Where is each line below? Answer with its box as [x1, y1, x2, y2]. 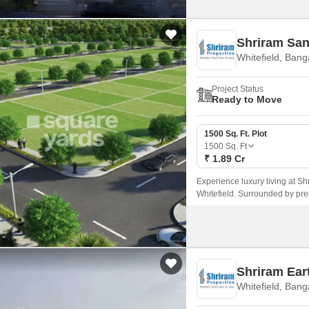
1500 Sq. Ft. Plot [204, 129, 267, 139]
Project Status [212, 84, 263, 94]
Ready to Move [212, 94, 282, 105]
